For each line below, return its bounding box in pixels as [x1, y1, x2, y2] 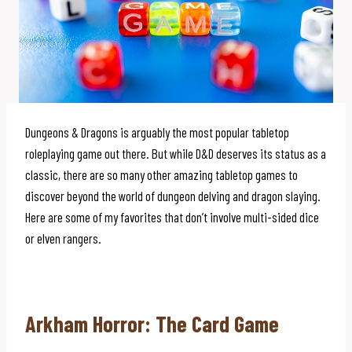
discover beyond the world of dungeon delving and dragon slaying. [25, 187, 321, 203]
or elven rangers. [25, 229, 101, 246]
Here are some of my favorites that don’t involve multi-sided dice [25, 208, 319, 225]
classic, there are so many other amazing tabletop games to [25, 166, 298, 182]
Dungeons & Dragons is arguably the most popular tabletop [25, 123, 289, 140]
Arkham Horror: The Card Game [25, 310, 279, 337]
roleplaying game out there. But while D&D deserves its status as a [25, 145, 326, 161]
